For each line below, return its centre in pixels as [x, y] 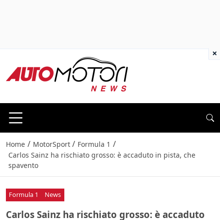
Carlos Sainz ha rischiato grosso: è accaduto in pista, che [102, 155]
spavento [23, 165]
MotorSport [51, 144]
